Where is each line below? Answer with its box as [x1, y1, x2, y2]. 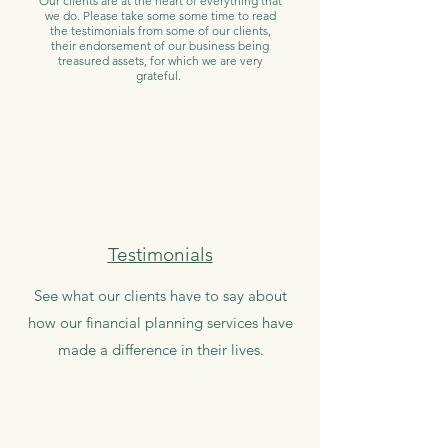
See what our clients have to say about [34, 286, 287, 305]
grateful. [136, 68, 184, 83]
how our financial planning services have [28, 313, 293, 332]
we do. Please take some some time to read [44, 8, 276, 23]
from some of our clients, [134, 23, 271, 38]
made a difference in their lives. [57, 340, 264, 359]
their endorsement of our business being [51, 38, 269, 53]
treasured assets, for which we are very [57, 53, 263, 68]
